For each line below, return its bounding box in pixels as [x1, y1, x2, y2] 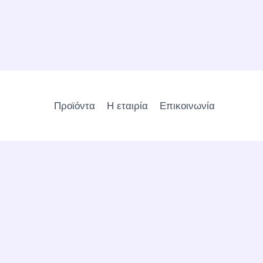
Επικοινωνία [160, 99, 215, 112]
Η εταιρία [107, 99, 148, 112]
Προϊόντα [54, 99, 95, 112]
